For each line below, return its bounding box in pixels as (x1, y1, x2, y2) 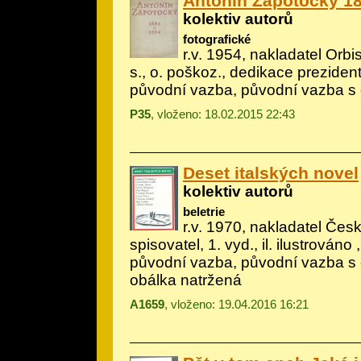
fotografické (183, 31, 251, 46)
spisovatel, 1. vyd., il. (130, 236, 276, 254)
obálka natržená (130, 272, 242, 289)
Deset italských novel (183, 163, 359, 182)
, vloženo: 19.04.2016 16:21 (164, 297, 309, 312)
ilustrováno (276, 236, 352, 254)
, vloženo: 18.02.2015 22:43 (151, 106, 295, 121)
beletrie (183, 205, 225, 219)
